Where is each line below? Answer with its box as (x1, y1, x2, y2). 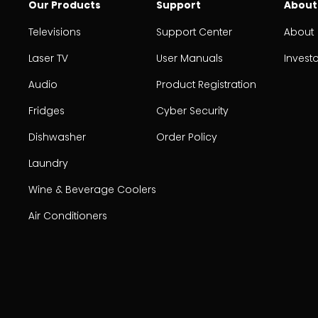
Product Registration (156, 77, 256, 92)
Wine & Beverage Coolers (28, 182, 156, 197)
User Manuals (156, 51, 223, 65)
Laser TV (28, 51, 68, 65)
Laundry (28, 156, 68, 170)
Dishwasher (28, 130, 86, 144)
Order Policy (156, 130, 217, 144)
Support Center (156, 25, 232, 39)
